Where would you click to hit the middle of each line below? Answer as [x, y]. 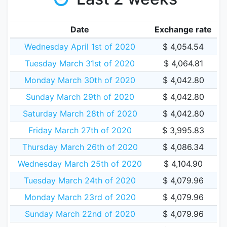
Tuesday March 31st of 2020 [80, 63]
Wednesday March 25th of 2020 [80, 164]
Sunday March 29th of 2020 [80, 97]
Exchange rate [183, 29]
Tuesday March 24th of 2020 [80, 180]
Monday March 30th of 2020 [80, 80]
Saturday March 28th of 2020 [80, 113]
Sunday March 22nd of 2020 [80, 214]
